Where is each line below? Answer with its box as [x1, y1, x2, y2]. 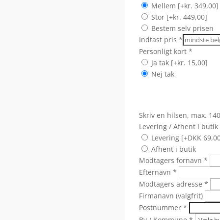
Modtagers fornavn [138, 156, 202, 165]
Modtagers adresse [138, 179, 202, 189]
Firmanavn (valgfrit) [138, 191, 205, 201]
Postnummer [138, 203, 181, 213]
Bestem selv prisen [151, 24, 214, 33]
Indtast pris [138, 35, 177, 45]
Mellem [151, 1, 178, 11]
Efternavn [138, 167, 171, 177]
